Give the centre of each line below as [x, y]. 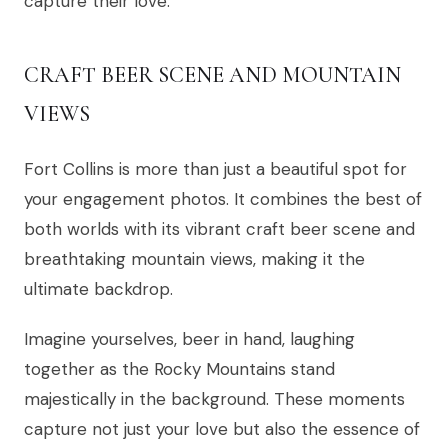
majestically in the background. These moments [214, 399]
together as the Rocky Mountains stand [179, 369]
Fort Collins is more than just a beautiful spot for [215, 169]
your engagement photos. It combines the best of [223, 199]
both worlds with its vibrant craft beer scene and [219, 229]
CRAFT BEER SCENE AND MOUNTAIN [212, 75]
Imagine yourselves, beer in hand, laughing [189, 339]
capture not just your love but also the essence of [222, 429]
